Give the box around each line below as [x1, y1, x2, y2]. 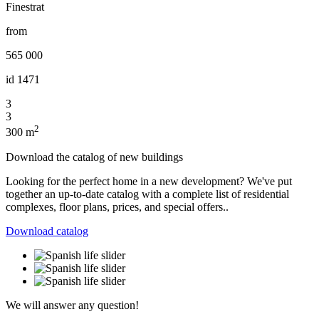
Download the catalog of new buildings [6, 150, 183, 163]
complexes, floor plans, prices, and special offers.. [6, 200, 229, 213]
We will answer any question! [6, 298, 139, 311]
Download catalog [6, 224, 88, 237]
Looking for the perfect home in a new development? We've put [6, 174, 292, 187]
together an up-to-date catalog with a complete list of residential [6, 187, 289, 200]
